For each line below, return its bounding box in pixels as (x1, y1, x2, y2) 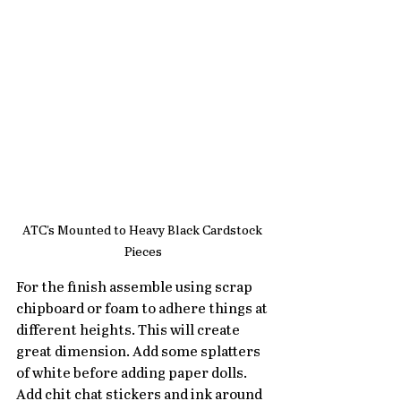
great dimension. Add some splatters (16, 345, 263, 361)
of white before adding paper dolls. (16, 366, 250, 382)
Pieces (124, 245, 162, 260)
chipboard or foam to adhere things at (16, 302, 270, 318)
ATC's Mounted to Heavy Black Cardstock (21, 224, 265, 239)
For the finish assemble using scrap (16, 280, 255, 296)
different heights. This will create (16, 323, 243, 339)
